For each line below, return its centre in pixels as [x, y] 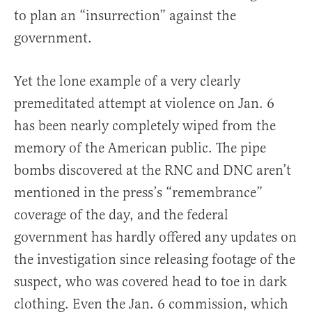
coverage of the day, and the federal [121, 215]
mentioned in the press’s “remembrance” [138, 193]
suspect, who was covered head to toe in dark [150, 282]
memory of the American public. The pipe [140, 148]
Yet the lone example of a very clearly [127, 81]
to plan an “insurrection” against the [125, 16]
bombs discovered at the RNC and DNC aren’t [153, 171]
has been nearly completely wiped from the [145, 126]
